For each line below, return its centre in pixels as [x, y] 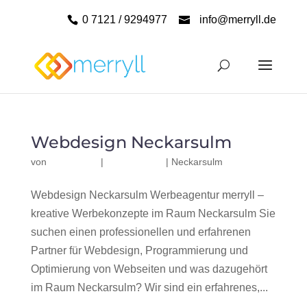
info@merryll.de [238, 20]
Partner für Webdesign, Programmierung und [139, 250]
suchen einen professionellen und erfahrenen [140, 232]
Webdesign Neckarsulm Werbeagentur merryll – [147, 195]
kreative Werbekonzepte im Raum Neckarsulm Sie [153, 213]
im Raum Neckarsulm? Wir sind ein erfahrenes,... [149, 287]
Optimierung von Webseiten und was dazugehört [149, 269]
